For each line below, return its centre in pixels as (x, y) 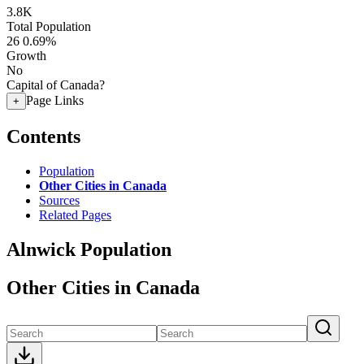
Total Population (49, 26)
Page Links (55, 100)
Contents (43, 136)
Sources (59, 200)
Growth (26, 56)
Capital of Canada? (56, 85)
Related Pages (75, 214)
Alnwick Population (89, 249)
